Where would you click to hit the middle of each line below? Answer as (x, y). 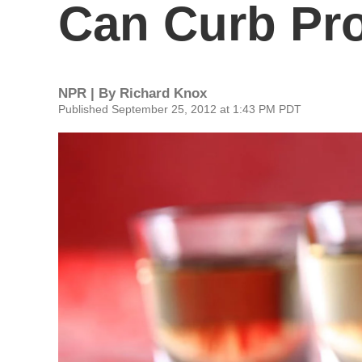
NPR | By (89, 93)
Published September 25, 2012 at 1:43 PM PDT (180, 109)
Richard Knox (163, 93)
